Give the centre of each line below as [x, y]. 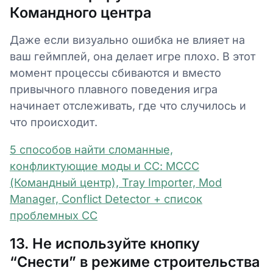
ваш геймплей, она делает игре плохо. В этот [133, 56]
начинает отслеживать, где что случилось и [128, 105]
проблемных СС [54, 215]
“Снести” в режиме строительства [135, 261]
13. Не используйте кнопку [105, 243]
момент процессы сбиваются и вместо [115, 73]
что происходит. [55, 122]
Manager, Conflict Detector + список [106, 199]
